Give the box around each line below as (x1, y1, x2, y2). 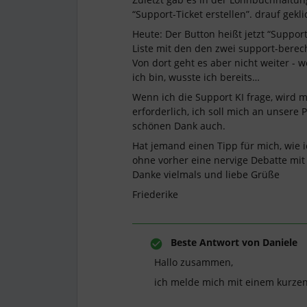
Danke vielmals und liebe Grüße (132, 168, 280, 181)
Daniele (260, 236, 297, 249)
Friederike (132, 188, 178, 201)
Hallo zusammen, (154, 256, 233, 269)
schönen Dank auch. (132, 119, 225, 132)
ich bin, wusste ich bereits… (132, 71, 260, 84)
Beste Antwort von (171, 236, 260, 249)
